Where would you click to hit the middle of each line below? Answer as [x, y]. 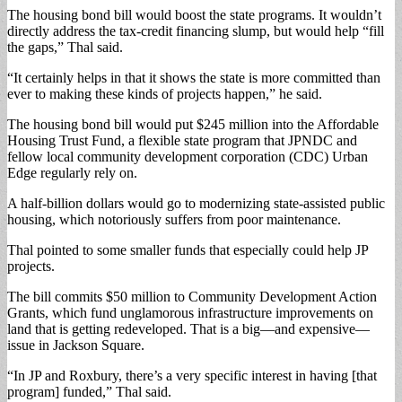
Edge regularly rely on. [72, 172]
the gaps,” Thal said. [65, 47]
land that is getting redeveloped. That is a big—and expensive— [188, 328]
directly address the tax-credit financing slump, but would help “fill [196, 31]
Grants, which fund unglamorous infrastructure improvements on [190, 312]
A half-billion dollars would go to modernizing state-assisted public [196, 203]
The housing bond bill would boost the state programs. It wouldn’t [194, 14]
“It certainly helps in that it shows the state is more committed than [194, 77]
